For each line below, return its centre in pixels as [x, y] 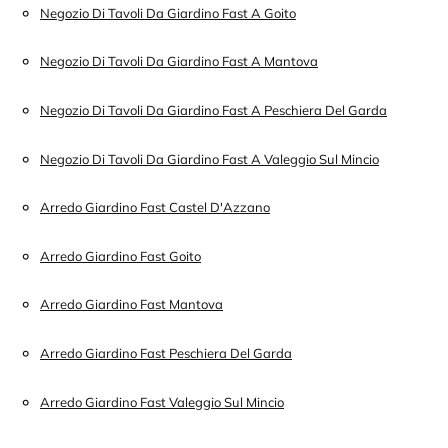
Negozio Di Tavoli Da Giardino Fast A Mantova [179, 61]
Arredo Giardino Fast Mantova [131, 304]
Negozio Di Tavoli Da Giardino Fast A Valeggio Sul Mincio [209, 158]
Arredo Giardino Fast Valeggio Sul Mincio [162, 401]
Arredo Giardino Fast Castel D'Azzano [155, 207]
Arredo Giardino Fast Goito [120, 255]
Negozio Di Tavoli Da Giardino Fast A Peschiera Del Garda [213, 110]
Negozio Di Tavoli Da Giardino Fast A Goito [168, 12]
